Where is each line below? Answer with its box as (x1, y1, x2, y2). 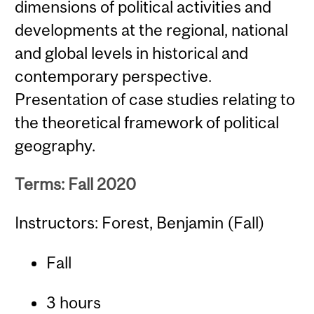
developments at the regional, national (15, 20, 289, 39)
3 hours (46, 293, 101, 313)
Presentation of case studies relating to (15, 89, 296, 109)
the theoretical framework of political (15, 112, 280, 132)
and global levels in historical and (15, 43, 249, 62)
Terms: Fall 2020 (15, 175, 137, 193)
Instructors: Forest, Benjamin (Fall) (15, 213, 266, 233)
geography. (15, 135, 96, 155)
